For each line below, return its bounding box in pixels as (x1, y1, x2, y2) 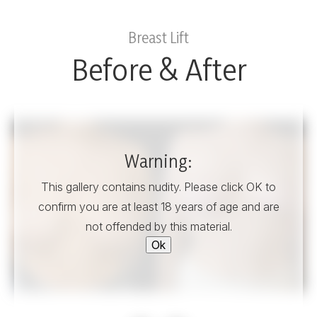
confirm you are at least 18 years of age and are (38, 200, 279, 214)
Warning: (125, 150, 192, 173)
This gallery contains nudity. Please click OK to (41, 180, 276, 195)
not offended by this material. (85, 219, 232, 234)
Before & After (71, 50, 246, 88)
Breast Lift (128, 28, 189, 47)
